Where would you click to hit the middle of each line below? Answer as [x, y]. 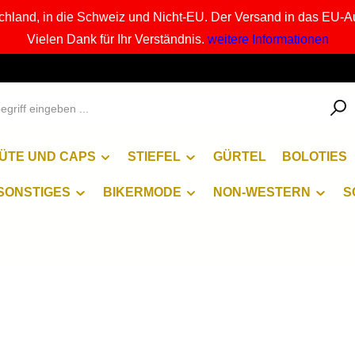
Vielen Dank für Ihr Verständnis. [117, 39]
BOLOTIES [314, 157]
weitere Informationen [268, 39]
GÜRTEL [239, 157]
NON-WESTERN [262, 192]
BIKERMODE [142, 192]
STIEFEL [155, 157]
